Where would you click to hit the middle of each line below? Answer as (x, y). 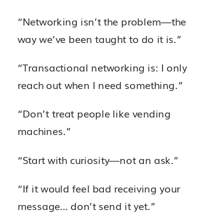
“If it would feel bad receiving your (99, 188)
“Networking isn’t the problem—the (102, 21)
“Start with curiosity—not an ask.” (98, 160)
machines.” (44, 131)
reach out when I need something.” (100, 85)
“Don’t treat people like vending (94, 113)
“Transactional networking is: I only (102, 67)
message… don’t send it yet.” (86, 206)
